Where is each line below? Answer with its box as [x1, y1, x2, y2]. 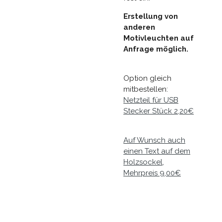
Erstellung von [123, 11, 178, 21]
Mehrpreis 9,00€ [123, 168, 181, 177]
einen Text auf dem [123, 146, 190, 156]
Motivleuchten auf [123, 33, 194, 43]
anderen [123, 22, 155, 32]
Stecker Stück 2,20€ [123, 106, 194, 115]
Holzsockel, [123, 157, 164, 166]
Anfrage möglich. [123, 44, 188, 54]
